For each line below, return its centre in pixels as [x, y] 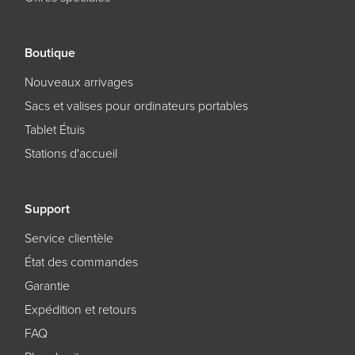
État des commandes [81, 262]
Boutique [50, 53]
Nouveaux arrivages [78, 82]
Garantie [47, 286]
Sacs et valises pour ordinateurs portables [136, 106]
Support [47, 209]
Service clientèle [69, 238]
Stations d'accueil [71, 153]
